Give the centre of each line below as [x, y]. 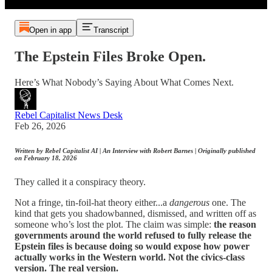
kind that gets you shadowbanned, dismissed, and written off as [135, 213]
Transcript [111, 30]
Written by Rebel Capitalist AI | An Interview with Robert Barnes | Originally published [135, 150]
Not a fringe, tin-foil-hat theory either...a [92, 202]
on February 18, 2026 [46, 158]
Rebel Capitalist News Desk [69, 115]
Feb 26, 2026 [40, 126]
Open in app [50, 30]
